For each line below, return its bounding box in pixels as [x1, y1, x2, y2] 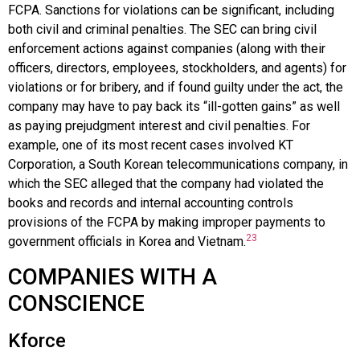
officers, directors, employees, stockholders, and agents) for [8, 60, 346, 76]
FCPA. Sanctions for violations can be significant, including [8, 2, 334, 18]
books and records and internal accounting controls [8, 195, 293, 211]
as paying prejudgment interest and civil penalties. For [8, 118, 310, 134]
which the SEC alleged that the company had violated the [8, 176, 324, 192]
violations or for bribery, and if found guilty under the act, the [8, 80, 343, 96]
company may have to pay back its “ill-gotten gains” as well [8, 99, 340, 115]
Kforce [8, 329, 66, 352]
